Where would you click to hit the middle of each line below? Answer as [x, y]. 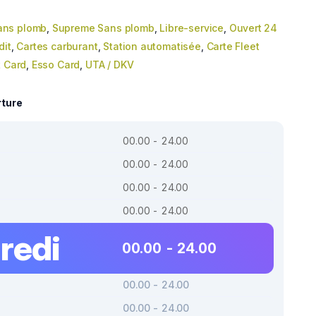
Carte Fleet [233, 46]
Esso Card [56, 65]
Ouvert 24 [253, 28]
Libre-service [192, 28]
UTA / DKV [109, 65]
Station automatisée [152, 46]
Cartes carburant [57, 46]
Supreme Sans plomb [103, 28]
